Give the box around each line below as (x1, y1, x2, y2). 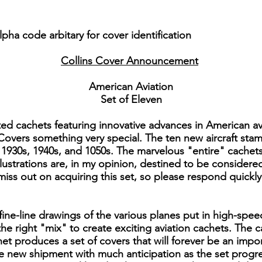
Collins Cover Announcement (61, 54, 198, 68)
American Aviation (89, 80, 173, 94)
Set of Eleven (100, 93, 162, 106)
